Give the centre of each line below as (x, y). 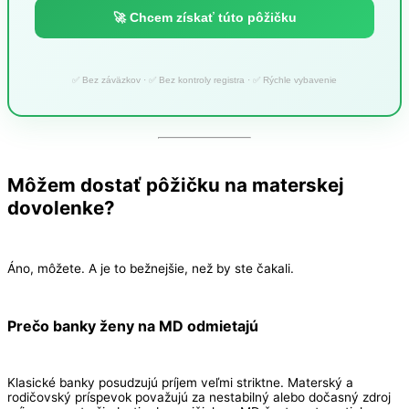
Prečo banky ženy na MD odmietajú (133, 325)
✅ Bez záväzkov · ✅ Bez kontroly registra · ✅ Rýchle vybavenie (204, 79)
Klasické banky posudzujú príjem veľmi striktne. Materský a (180, 383)
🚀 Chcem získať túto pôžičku (204, 17)
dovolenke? (61, 208)
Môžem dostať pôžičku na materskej (176, 185)
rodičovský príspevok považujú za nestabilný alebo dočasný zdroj (199, 398)
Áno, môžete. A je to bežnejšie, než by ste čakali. (151, 269)
